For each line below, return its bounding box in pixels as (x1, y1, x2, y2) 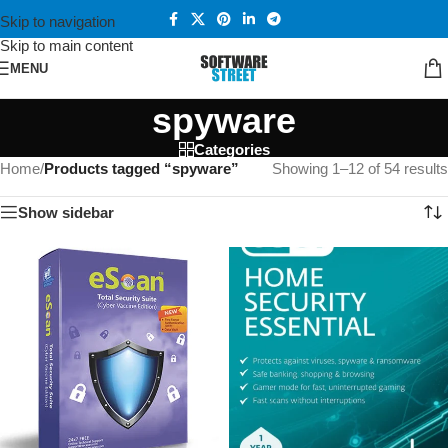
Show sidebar (18, 203, 114, 221)
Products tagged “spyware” (44, 160, 239, 177)
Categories (193, 141, 270, 158)
